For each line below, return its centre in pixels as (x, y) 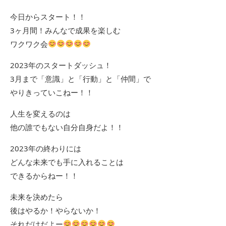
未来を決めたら (37, 196)
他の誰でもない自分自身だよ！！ (67, 127)
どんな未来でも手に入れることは (67, 162)
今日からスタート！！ (48, 16)
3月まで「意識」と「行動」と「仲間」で (80, 78)
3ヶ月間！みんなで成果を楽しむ (65, 30)
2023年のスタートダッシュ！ (61, 65)
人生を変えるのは (40, 113)
